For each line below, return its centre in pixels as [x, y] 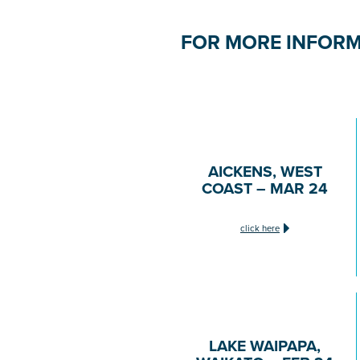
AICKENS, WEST [265, 171]
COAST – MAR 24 [265, 188]
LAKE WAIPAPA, [265, 345]
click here [260, 228]
